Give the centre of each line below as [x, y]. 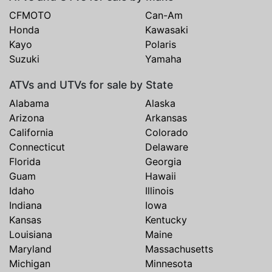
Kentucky [166, 220]
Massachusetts [179, 249]
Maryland [30, 249]
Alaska [160, 104]
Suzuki [24, 59]
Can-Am [164, 15]
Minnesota [169, 264]
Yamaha [163, 59]
